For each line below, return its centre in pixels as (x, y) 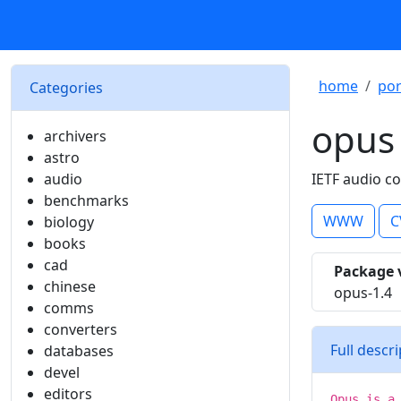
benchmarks (86, 200)
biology (69, 222)
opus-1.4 (363, 293)
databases (79, 351)
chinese (70, 286)
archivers (75, 136)
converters (81, 329)
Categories (66, 88)
